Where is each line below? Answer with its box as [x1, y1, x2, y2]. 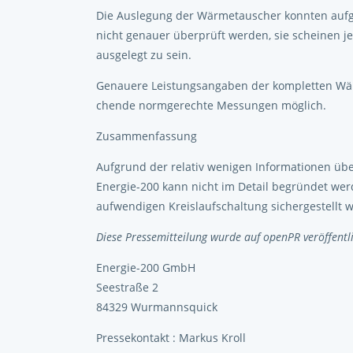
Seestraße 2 [96, 280, 158, 295]
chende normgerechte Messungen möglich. [96, 98, 326, 113]
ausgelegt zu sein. [96, 47, 191, 62]
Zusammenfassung [96, 128, 197, 143]
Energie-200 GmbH [96, 260, 195, 275]
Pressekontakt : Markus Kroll [96, 330, 246, 345]
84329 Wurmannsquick [96, 299, 217, 314]
